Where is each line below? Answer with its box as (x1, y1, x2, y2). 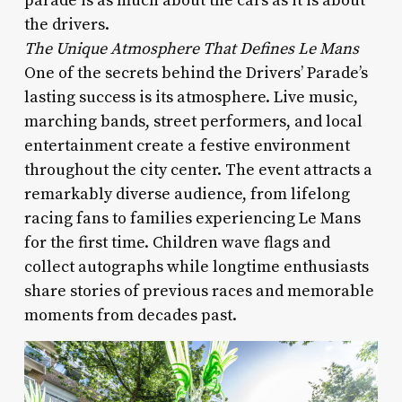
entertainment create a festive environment (23, 135, 350, 156)
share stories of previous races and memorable (23, 280, 374, 301)
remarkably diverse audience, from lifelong (23, 183, 350, 205)
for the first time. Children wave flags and (23, 232, 330, 253)
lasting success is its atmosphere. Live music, (23, 86, 358, 108)
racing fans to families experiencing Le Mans (23, 207, 361, 229)
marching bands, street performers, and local (23, 110, 363, 132)
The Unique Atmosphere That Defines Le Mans (23, 38, 359, 59)
